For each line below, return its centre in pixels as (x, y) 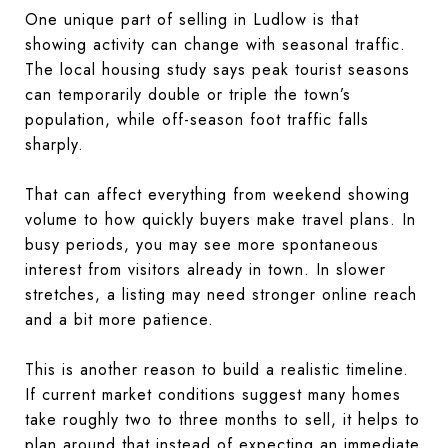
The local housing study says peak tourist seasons (217, 69)
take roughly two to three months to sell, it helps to (222, 419)
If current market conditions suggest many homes (213, 394)
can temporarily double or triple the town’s (188, 94)
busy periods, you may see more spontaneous (202, 244)
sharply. (54, 144)
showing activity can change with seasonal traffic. (215, 44)
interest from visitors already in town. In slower (205, 269)
